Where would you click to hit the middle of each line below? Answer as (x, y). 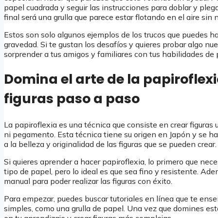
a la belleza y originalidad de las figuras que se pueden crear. (110, 144)
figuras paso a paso (72, 99)
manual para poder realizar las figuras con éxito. (88, 181)
